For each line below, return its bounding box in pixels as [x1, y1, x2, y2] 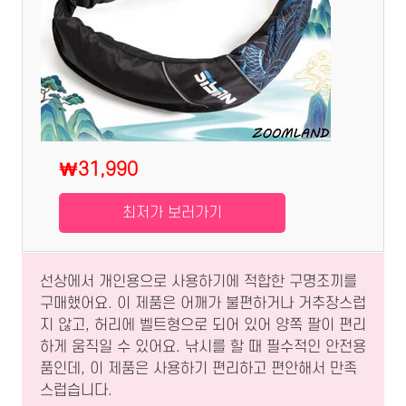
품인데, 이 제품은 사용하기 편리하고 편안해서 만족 [40, 361, 357, 378]
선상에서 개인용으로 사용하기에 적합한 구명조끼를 [40, 274, 357, 291]
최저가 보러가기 [122, 205, 222, 222]
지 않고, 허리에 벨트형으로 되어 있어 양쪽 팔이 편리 [40, 317, 366, 334]
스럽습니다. [40, 382, 112, 400]
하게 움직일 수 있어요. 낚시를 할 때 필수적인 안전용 [40, 339, 366, 356]
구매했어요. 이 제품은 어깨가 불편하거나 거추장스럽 [40, 295, 366, 313]
